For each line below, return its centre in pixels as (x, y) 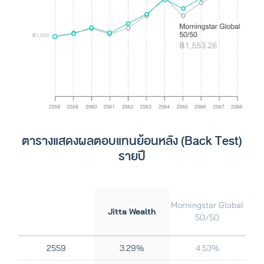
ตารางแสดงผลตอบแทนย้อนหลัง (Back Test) (132, 141)
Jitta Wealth (132, 211)
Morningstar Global (207, 205)
